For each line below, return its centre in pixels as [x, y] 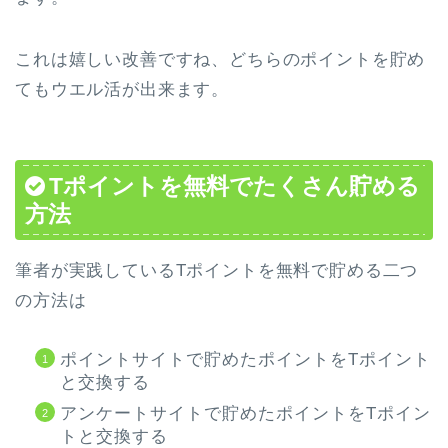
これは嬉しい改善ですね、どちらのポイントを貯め [220, 60]
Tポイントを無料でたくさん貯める [234, 185]
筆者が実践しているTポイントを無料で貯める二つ [217, 270]
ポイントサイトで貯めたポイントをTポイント [245, 359]
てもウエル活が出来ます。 [122, 90]
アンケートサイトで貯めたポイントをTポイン [245, 413]
